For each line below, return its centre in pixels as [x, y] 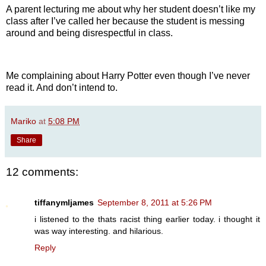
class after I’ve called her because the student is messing [125, 21]
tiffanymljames [64, 203]
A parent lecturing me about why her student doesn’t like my [131, 9]
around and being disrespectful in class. [89, 33]
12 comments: [42, 172]
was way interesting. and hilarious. [99, 231]
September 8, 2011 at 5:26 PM [155, 203]
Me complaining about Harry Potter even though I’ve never [128, 75]
